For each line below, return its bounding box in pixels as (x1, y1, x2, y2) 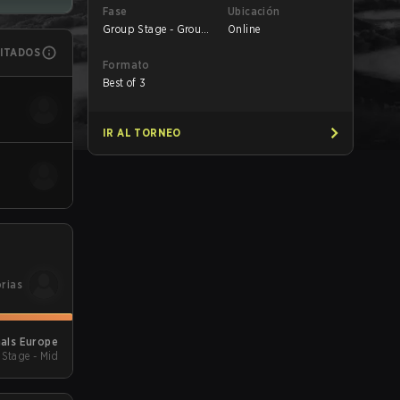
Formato (103, 58, 150, 71)
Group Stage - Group (103, 22, 209, 36)
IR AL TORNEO (103, 126, 181, 139)
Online (228, 22, 261, 36)
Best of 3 (103, 76, 146, 89)
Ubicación (228, 4, 280, 18)
